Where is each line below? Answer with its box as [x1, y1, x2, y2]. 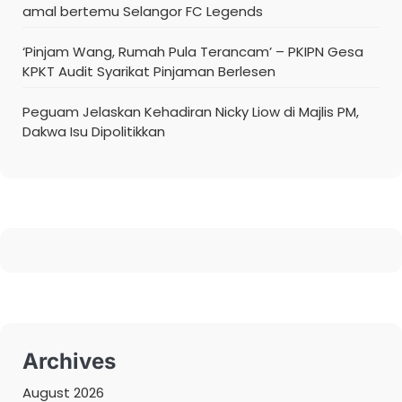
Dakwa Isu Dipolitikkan [22, 121, 165, 141]
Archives [22, 347, 116, 374]
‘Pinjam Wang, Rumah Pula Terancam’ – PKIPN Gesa [22, 41, 363, 61]
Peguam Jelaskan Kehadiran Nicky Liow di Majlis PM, [22, 101, 359, 121]
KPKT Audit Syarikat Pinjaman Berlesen [22, 61, 275, 81]
